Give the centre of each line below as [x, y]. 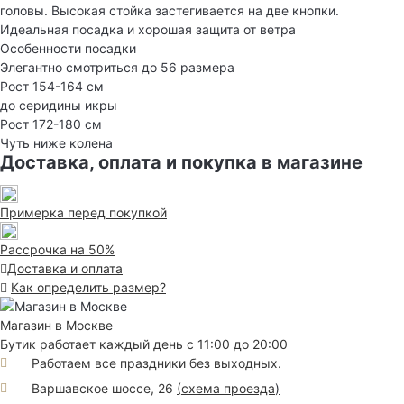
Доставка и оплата [65, 269]
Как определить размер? [88, 288]
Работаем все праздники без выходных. [156, 363]
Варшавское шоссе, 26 [104, 388]
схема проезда [228, 388]
